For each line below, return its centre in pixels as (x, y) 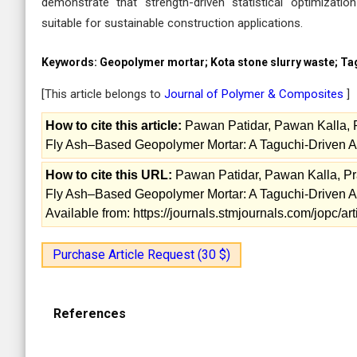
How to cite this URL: (109, 175)
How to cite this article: (114, 126)
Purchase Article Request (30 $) (141, 255)
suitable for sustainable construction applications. (172, 23)
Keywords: (71, 62)
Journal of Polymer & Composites (255, 94)
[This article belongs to (103, 94)
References (90, 314)
